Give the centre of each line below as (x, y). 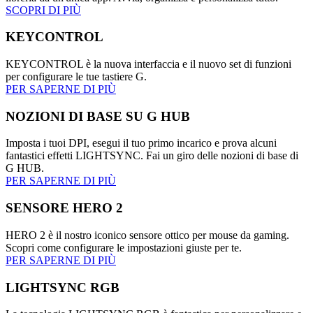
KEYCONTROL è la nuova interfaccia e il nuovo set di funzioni (148, 64)
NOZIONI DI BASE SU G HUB (98, 116)
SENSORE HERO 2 (64, 208)
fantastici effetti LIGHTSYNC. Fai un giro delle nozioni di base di (152, 156)
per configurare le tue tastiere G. (76, 77)
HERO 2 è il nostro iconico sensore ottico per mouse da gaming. (147, 235)
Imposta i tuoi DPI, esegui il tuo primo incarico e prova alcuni (141, 143)
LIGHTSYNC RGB (63, 287)
